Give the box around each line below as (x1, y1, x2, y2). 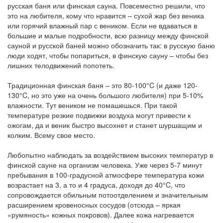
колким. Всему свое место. (7, 129, 95, 140)
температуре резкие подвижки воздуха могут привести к (7, 110, 191, 120)
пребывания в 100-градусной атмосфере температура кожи (7, 169, 204, 180)
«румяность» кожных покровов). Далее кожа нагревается (7, 209, 194, 220)
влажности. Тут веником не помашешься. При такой (7, 100, 177, 110)
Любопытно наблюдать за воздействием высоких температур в (7, 149, 213, 160)
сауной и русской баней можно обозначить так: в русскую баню (7, 40, 215, 50)
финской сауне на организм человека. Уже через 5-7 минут (7, 159, 202, 170)
